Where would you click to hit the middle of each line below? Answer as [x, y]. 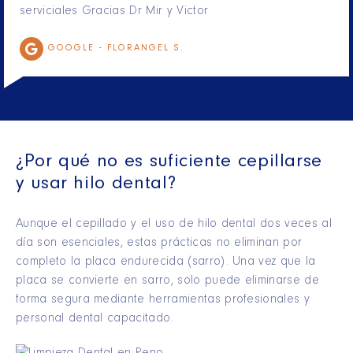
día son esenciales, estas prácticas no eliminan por [159, 244]
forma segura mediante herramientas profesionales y [163, 301]
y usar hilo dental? [96, 186]
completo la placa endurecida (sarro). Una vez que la [166, 263]
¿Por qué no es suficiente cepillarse [169, 163]
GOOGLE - [78, 49]
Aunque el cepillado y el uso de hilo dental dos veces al [174, 225]
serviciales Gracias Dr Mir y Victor [114, 12]
